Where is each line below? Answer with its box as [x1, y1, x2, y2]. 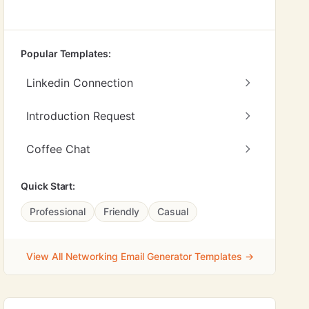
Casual [157, 206, 189, 217]
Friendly [103, 206, 140, 217]
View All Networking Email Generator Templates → [26, 250, 254, 262]
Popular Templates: [21, 48, 111, 59]
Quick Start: [21, 180, 76, 192]
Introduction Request [26, 109, 136, 123]
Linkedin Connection [26, 76, 134, 90]
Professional [30, 206, 86, 217]
